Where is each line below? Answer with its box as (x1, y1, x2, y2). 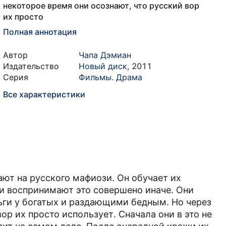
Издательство (3, 61, 59, 71)
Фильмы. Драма (79, 72, 142, 82)
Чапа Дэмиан (79, 50, 131, 60)
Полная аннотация (3, 27, 77, 37)
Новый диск (79, 61, 127, 71)
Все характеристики (3, 89, 85, 99)
